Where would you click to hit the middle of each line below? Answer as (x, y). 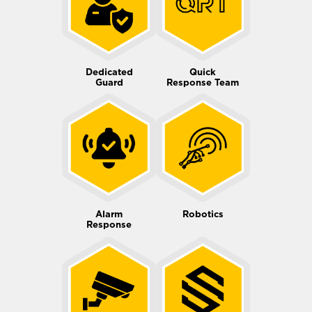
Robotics (203, 214)
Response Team (203, 82)
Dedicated (109, 72)
